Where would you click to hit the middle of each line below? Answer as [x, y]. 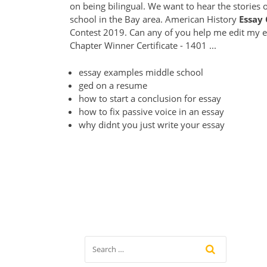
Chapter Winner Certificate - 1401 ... [143, 46]
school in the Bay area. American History [154, 19]
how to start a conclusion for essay [150, 98]
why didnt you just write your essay [152, 124]
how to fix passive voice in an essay [151, 111]
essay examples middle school [141, 72]
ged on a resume [113, 85]
